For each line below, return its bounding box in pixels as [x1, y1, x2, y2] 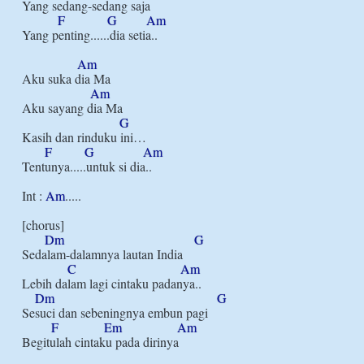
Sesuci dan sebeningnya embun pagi [22, 304, 208, 321]
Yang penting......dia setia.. [22, 26, 158, 43]
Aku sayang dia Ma [22, 99, 123, 116]
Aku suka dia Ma [22, 70, 110, 87]
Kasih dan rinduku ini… [22, 128, 146, 145]
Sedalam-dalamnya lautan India [22, 245, 183, 262]
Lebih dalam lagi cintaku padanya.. [22, 275, 201, 292]
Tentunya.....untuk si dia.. [22, 158, 152, 175]
